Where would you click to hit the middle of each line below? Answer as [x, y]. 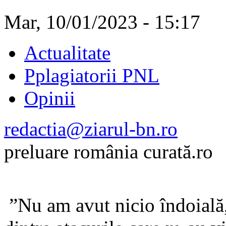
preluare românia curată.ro [108, 151]
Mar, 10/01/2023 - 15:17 [102, 22]
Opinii [50, 98]
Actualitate [67, 52]
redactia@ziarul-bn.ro [91, 129]
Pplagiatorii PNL [92, 75]
